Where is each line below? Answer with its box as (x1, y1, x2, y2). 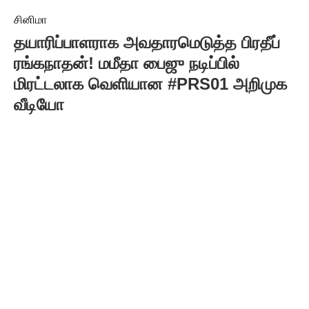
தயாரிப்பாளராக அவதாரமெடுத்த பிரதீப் (14, 33, 280, 52)
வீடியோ (14, 95, 64, 114)
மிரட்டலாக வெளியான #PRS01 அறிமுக (14, 74, 287, 93)
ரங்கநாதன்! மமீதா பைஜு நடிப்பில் (14, 54, 239, 72)
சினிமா (14, 14, 47, 26)
